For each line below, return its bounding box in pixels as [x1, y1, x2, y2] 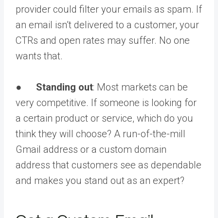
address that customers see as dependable [16, 159, 201, 171]
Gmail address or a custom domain [16, 143, 166, 155]
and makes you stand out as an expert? [16, 174, 184, 186]
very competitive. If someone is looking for [16, 96, 197, 109]
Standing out [36, 81, 93, 93]
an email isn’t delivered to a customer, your [16, 18, 199, 31]
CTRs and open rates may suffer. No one [16, 34, 190, 46]
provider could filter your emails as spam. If [16, 3, 202, 15]
